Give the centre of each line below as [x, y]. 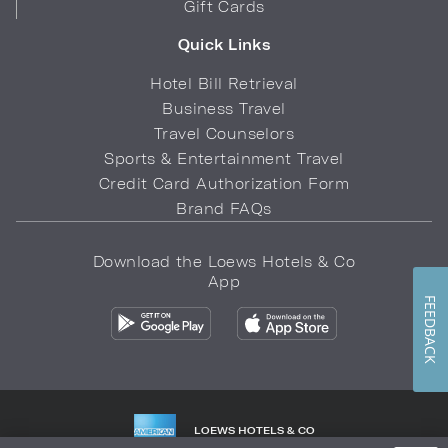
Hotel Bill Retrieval [224, 83]
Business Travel [224, 108]
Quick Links [224, 44]
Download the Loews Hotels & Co [224, 261]
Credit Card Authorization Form [224, 183]
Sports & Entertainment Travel [224, 158]
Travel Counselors [224, 133]
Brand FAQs [224, 208]
